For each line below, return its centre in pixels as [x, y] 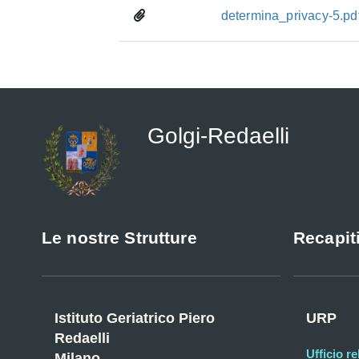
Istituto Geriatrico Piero [135, 318]
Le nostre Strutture [119, 238]
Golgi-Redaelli [218, 136]
